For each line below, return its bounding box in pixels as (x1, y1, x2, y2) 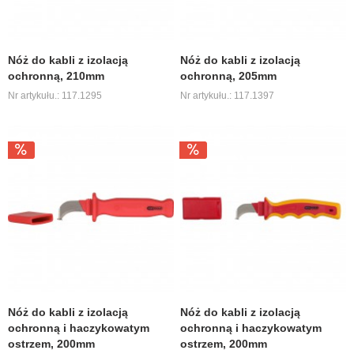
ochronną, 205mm (180, 69, 277, 82)
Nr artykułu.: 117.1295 (8, 89, 103, 101)
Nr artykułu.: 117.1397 (180, 89, 275, 101)
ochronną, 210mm (8, 69, 105, 82)
